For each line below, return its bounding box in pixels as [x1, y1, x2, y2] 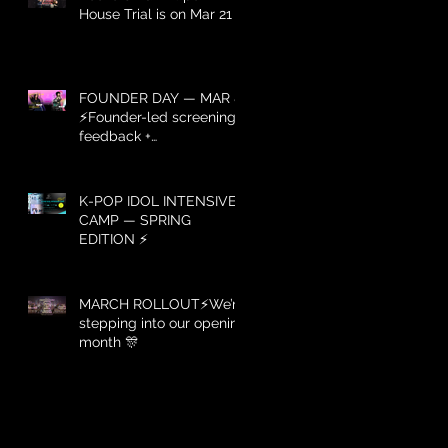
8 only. [79, 165, 121, 182]
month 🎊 [79, 333, 139, 350]
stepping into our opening [79, 314, 247, 331]
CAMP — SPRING [79, 211, 191, 228]
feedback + [79, 127, 151, 144]
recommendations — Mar [79, 146, 244, 163]
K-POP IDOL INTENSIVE [79, 192, 237, 209]
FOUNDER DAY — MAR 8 [79, 89, 242, 106]
